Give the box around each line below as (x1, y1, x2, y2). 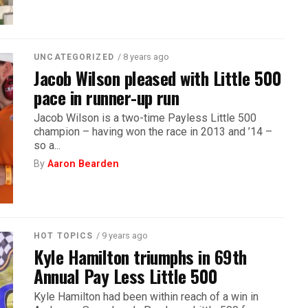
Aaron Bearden (47, 157, 120, 170)
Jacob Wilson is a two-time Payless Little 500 (34, 111, 257, 124)
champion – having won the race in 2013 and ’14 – (34, 124, 273, 138)
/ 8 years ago (117, 51, 169, 62)
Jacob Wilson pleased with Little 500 (34, 64, 282, 91)
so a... (34, 138, 61, 152)
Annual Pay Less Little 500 (34, 262, 218, 289)
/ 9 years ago (96, 230, 148, 241)
